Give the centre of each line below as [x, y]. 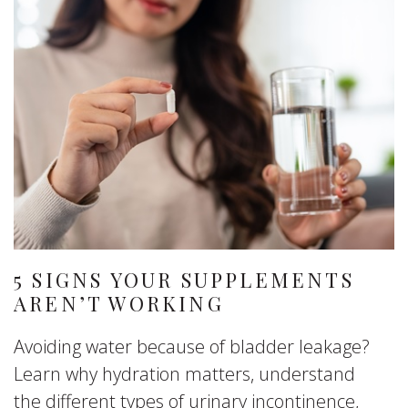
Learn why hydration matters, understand [184, 374]
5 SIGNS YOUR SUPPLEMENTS [184, 280]
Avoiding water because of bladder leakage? [192, 347]
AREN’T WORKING [119, 303]
